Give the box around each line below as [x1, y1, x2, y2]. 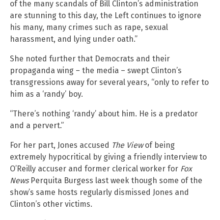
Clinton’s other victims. [10, 199, 92, 209]
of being [143, 140, 175, 150]
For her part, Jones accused [10, 140, 111, 150]
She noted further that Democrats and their [10, 54, 170, 63]
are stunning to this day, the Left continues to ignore [10, 10, 201, 20]
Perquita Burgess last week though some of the [28, 175, 202, 185]
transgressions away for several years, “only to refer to [10, 77, 209, 87]
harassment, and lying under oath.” [10, 34, 137, 44]
